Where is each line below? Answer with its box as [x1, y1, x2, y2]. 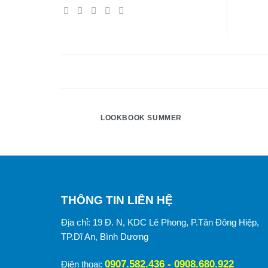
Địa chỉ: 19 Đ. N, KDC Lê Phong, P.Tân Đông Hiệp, [61, 217, 259, 228]
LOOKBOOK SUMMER [100, 114, 182, 123]
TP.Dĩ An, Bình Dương [61, 232, 148, 242]
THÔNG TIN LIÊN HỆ [61, 194, 173, 207]
